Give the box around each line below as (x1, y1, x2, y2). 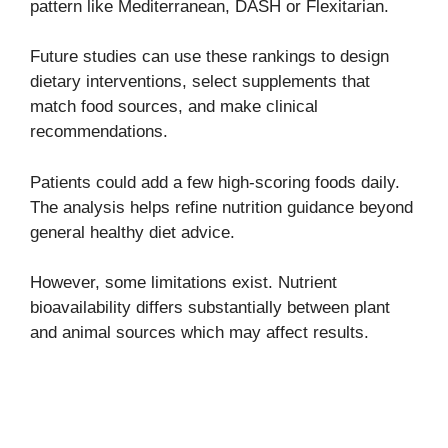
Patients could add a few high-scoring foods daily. (30, 172, 400, 192)
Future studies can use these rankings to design (30, 47, 389, 67)
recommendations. (30, 122, 168, 142)
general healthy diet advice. (30, 222, 235, 242)
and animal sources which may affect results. (30, 323, 369, 343)
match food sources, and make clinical (30, 97, 318, 117)
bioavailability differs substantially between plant (30, 298, 390, 318)
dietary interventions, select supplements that (30, 72, 370, 92)
